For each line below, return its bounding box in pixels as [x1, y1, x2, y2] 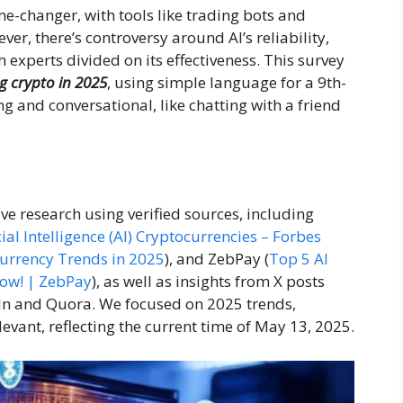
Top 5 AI [269, 248, 328, 270]
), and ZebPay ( [165, 248, 269, 270]
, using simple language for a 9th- [107, 71, 346, 93]
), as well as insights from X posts [92, 271, 325, 292]
